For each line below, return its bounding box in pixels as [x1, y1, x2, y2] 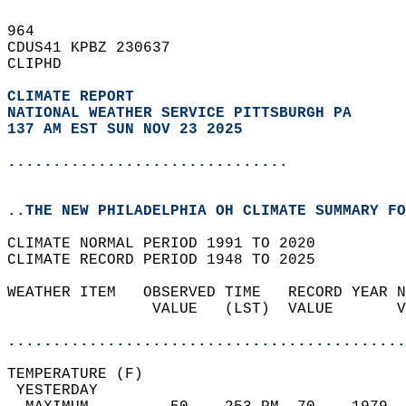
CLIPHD [7, 56, 80, 72]
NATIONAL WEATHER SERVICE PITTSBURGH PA [7, 105, 352, 121]
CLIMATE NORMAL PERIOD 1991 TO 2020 [7, 236, 333, 252]
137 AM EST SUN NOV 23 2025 [7, 121, 243, 138]
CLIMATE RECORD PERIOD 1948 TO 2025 [7, 252, 333, 268]
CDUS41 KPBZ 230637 [7, 40, 188, 56]
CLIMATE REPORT [7, 89, 143, 105]
